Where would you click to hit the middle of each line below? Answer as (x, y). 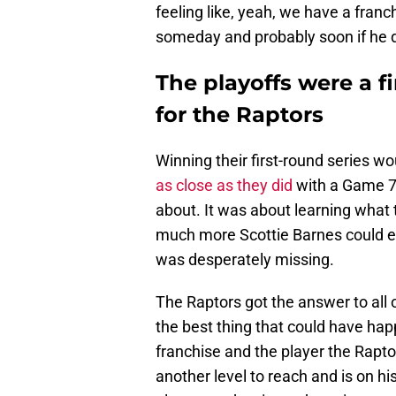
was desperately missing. (247, 260)
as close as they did (224, 186)
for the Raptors (240, 115)
